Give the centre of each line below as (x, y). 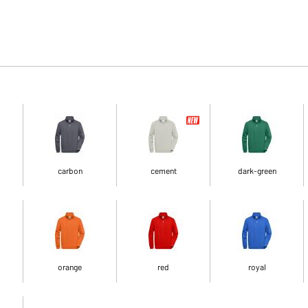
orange (70, 267)
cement (163, 170)
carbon (70, 170)
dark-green (257, 170)
